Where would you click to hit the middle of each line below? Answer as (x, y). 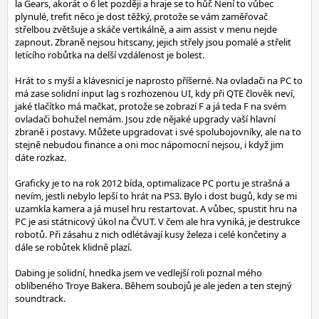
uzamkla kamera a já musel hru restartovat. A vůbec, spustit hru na (156, 209)
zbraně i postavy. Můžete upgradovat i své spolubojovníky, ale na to (158, 132)
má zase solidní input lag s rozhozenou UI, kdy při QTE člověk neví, (155, 93)
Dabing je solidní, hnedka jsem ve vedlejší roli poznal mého (138, 273)
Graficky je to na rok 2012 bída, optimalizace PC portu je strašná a (152, 183)
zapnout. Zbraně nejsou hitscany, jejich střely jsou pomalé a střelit (153, 42)
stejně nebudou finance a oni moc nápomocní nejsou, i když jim (149, 145)
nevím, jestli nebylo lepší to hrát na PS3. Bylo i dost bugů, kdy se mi (156, 196)
